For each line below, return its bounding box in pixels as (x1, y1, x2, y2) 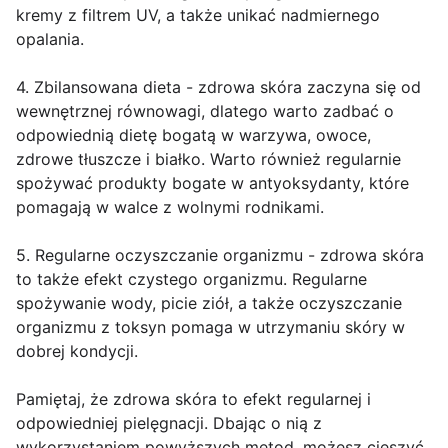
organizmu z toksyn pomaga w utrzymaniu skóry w (16, 317, 405, 338)
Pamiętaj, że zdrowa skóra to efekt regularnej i (16, 389, 371, 410)
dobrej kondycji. (16, 341, 138, 362)
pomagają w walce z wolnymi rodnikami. (16, 197, 324, 218)
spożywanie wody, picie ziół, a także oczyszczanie (16, 293, 402, 314)
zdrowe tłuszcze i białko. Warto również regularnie (16, 149, 401, 170)
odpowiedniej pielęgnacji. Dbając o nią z (16, 413, 322, 434)
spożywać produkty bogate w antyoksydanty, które (16, 173, 409, 194)
